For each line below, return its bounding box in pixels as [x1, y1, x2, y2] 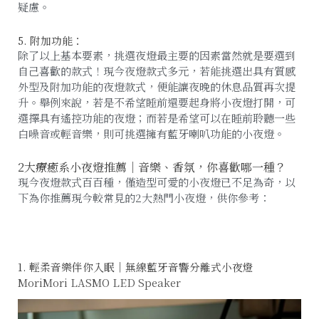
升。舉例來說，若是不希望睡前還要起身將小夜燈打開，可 [18, 94, 296, 110]
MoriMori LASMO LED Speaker [18, 274, 181, 290]
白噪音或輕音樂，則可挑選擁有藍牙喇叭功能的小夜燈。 [18, 125, 285, 141]
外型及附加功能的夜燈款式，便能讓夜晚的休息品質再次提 [18, 78, 296, 94]
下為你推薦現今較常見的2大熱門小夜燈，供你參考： [18, 190, 270, 205]
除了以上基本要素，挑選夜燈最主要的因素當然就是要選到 [18, 47, 296, 63]
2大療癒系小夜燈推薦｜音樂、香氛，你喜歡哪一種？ [18, 159, 286, 175]
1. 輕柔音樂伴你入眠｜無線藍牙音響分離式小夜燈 [18, 258, 253, 274]
